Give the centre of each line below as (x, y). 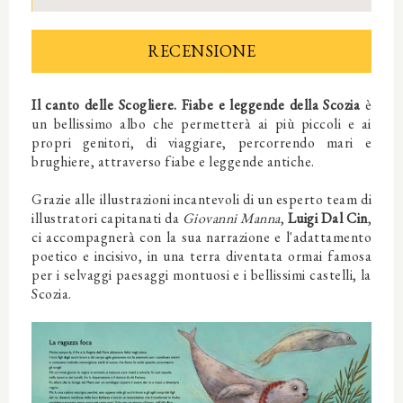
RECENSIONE (201, 51)
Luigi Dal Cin (327, 219)
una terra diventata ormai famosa (267, 256)
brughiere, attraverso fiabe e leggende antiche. (173, 162)
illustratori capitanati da (107, 219)
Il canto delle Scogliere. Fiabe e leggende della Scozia (196, 105)
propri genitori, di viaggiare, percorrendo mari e (201, 143)
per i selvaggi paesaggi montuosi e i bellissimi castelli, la (201, 275)
